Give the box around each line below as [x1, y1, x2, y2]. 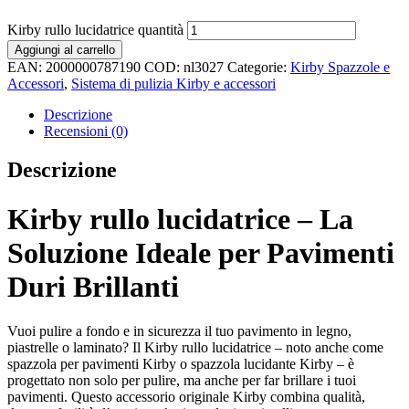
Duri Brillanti [7, 269, 179, 303]
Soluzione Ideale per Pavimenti [7, 236, 394, 269]
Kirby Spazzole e [290, 59, 390, 76]
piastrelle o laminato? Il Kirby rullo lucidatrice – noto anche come [7, 340, 383, 356]
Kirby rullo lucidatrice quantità [7, 22, 184, 38]
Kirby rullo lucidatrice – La [7, 202, 353, 236]
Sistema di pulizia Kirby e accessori [71, 76, 276, 92]
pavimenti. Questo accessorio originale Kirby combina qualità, [7, 389, 365, 405]
